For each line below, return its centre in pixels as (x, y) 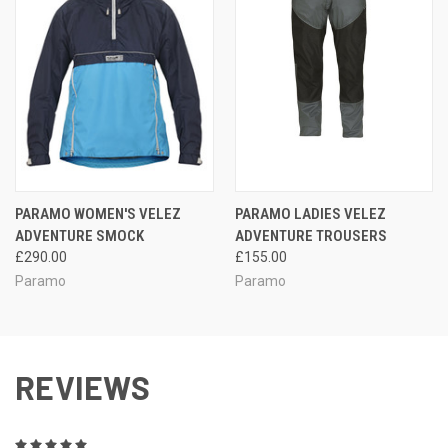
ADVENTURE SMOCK (79, 235)
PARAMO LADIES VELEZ (310, 213)
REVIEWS (82, 386)
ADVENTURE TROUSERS (310, 235)
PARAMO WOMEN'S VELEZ (98, 213)
